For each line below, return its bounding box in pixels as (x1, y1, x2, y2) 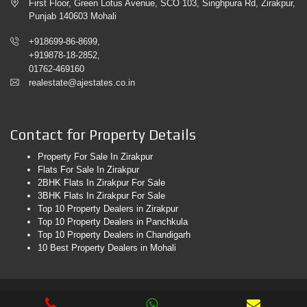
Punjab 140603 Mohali (29, 11, 116, 21)
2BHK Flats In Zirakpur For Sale (38, 177, 165, 188)
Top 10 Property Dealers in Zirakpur (38, 204, 178, 214)
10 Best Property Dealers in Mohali (38, 243, 176, 253)
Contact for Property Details (10, 126, 196, 143)
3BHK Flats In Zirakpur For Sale (38, 191, 165, 201)
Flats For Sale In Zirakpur (38, 164, 139, 175)
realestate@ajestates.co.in (29, 77, 135, 88)
